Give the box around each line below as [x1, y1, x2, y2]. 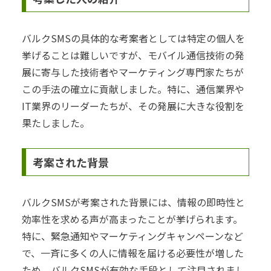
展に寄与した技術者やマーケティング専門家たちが [22, 64, 244, 79]
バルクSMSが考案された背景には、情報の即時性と [22, 195, 245, 210]
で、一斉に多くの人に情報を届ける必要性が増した [22, 246, 244, 261]
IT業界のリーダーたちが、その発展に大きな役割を [22, 98, 244, 113]
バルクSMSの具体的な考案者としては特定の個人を [22, 30, 245, 45]
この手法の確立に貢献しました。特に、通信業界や [22, 81, 244, 96]
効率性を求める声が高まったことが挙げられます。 [22, 212, 243, 227]
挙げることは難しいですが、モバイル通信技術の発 [22, 47, 244, 62]
